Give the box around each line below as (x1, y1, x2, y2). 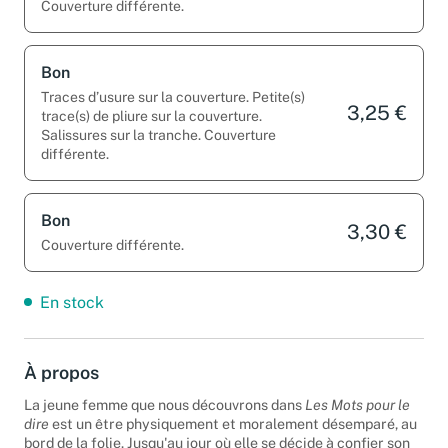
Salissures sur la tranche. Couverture (41, 126, 276, 143)
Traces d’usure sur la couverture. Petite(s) (41, 88, 305, 105)
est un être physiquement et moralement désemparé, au (49, 415, 417, 433)
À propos (24, 361, 99, 383)
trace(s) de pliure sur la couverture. (41, 107, 262, 124)
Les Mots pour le (305, 396, 410, 414)
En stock (40, 292, 104, 312)
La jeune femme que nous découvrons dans (24, 396, 305, 414)
